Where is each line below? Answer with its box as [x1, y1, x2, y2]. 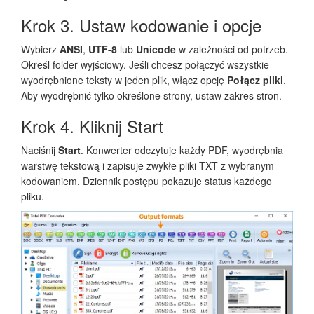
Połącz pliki [227, 72, 283, 87]
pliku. [21, 189, 44, 203]
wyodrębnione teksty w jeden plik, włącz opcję [21, 72, 227, 87]
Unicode [136, 41, 176, 56]
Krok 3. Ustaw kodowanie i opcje [21, 12, 261, 37]
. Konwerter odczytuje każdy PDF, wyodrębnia [81, 142, 283, 157]
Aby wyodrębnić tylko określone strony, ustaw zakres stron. [21, 88, 282, 102]
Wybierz [21, 41, 60, 56]
